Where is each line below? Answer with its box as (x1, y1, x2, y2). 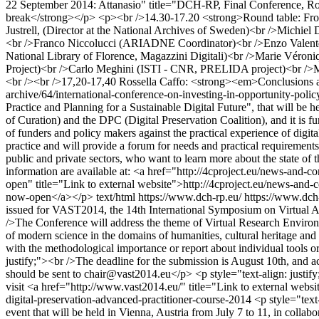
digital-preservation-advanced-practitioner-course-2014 (6, 293, 254, 305)
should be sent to (6, 268, 84, 280)
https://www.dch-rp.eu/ (138, 191, 241, 203)
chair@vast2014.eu (84, 268, 171, 280)
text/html (96, 191, 135, 203)
